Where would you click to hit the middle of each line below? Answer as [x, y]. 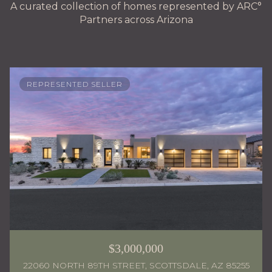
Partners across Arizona [136, 20]
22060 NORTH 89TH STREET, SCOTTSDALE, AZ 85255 [136, 265]
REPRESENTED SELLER [75, 84]
